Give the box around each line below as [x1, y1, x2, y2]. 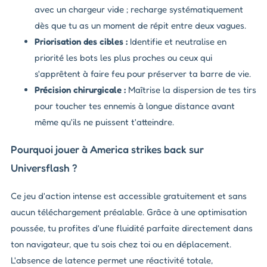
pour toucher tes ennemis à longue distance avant [35, 100, 235, 111]
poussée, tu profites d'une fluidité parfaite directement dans [11, 222, 253, 234]
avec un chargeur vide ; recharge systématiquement [35, 3, 243, 15]
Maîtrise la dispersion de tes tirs [126, 83, 256, 95]
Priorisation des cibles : [35, 35, 128, 47]
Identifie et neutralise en [128, 35, 226, 47]
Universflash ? [11, 162, 77, 175]
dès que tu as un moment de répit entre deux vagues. [35, 19, 246, 31]
